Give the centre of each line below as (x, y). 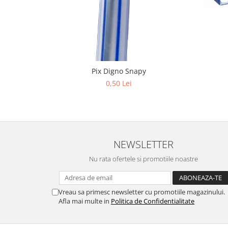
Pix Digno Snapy (119, 71)
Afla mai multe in (85, 201)
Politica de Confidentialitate (153, 201)
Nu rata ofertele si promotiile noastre (144, 159)
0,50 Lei (119, 83)
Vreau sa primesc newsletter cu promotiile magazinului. (142, 192)
